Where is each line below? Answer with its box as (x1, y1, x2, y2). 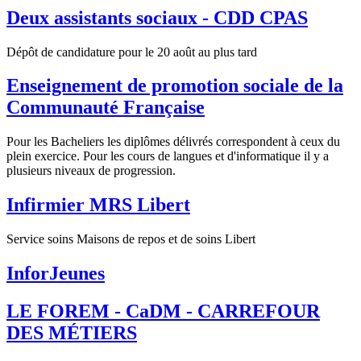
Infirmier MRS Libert (6, 194, 190, 216)
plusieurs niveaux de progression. (6, 164, 176, 178)
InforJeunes (6, 263, 105, 284)
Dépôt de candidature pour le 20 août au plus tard (6, 44, 257, 59)
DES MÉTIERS (6, 322, 137, 343)
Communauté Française (6, 97, 205, 118)
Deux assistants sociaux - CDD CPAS (6, 6, 308, 28)
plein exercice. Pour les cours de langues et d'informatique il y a (6, 149, 329, 164)
